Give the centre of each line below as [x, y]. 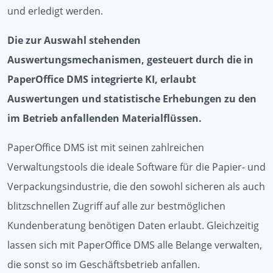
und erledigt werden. [55, 11]
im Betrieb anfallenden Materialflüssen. [105, 118]
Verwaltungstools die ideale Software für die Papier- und [136, 167]
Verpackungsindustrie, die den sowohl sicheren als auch [136, 186]
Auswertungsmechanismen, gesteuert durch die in [130, 59]
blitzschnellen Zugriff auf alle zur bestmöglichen [116, 206]
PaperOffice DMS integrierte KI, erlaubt [102, 79]
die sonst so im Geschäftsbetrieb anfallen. [104, 264]
